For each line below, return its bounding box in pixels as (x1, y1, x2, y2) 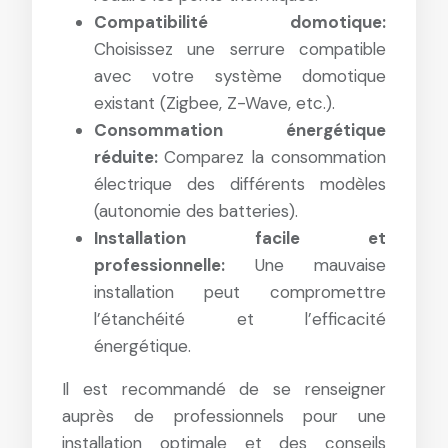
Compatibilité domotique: (94, 10, 386, 33)
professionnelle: (94, 253, 255, 276)
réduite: (94, 145, 165, 168)
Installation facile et (94, 226, 386, 249)
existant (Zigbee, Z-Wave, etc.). (94, 91, 335, 114)
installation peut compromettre (94, 280, 386, 303)
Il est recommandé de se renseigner (62, 377, 386, 400)
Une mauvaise (254, 253, 386, 276)
